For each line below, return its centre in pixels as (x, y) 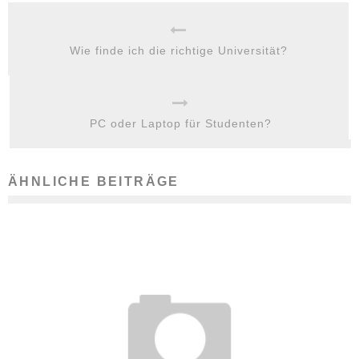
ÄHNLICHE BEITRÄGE (94, 182)
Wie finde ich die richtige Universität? (178, 50)
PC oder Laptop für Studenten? (180, 123)
